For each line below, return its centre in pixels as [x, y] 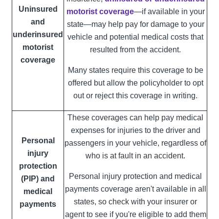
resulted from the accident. [135, 50]
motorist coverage [100, 12]
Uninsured [38, 9]
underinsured [38, 35]
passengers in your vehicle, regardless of [135, 143]
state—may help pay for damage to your [135, 24]
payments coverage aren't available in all [135, 189]
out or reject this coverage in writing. [135, 96]
